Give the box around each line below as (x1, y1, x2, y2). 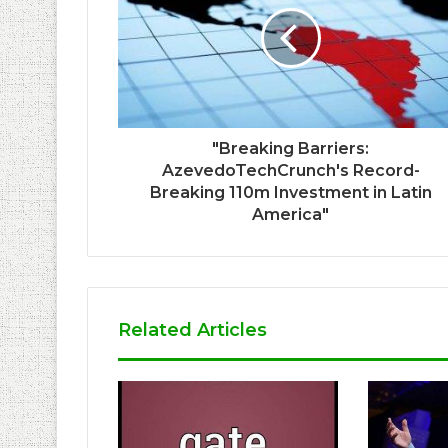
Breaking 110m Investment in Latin (149, 182, 432, 202)
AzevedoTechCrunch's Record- (161, 160, 420, 180)
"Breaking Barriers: (212, 138, 369, 158)
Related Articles (118, 318, 267, 341)
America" (252, 204, 329, 224)
